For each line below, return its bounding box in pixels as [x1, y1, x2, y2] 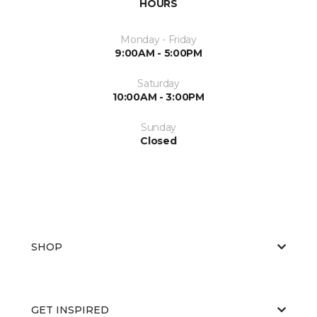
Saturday [137, 76, 180, 90]
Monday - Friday [120, 33, 197, 46]
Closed [140, 134, 177, 147]
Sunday [140, 120, 177, 134]
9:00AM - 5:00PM [115, 46, 202, 59]
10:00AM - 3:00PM [113, 90, 204, 103]
